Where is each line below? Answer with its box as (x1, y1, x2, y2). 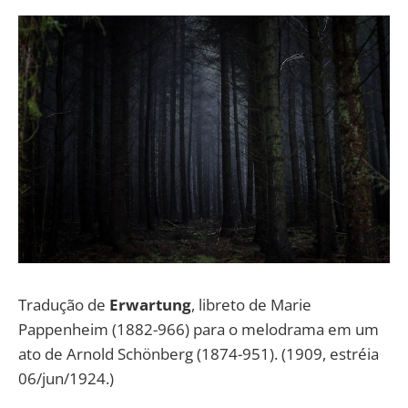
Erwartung (109, 293, 191, 315)
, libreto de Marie (191, 293, 311, 315)
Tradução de (18, 293, 109, 315)
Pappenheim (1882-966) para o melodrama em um (18, 318, 379, 340)
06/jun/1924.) (18, 367, 114, 389)
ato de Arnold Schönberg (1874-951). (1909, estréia (18, 342, 379, 364)
